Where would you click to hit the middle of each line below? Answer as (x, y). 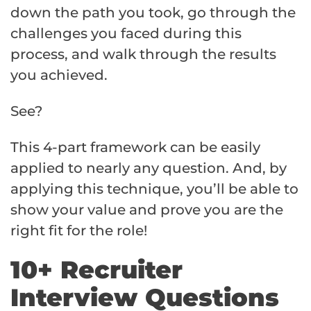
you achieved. (59, 75)
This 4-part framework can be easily (135, 147)
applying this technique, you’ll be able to (154, 188)
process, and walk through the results (143, 54)
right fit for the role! (79, 230)
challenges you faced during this (126, 33)
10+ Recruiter (96, 269)
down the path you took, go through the (153, 12)
